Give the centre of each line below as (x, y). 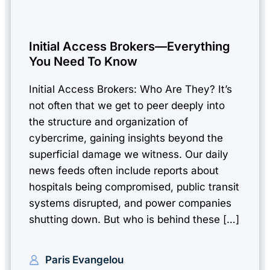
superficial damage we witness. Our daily (129, 154)
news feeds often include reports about (124, 171)
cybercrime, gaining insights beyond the (126, 138)
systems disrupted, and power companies (130, 203)
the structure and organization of (108, 122)
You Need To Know (83, 61)
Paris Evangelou (84, 260)
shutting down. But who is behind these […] (134, 219)
